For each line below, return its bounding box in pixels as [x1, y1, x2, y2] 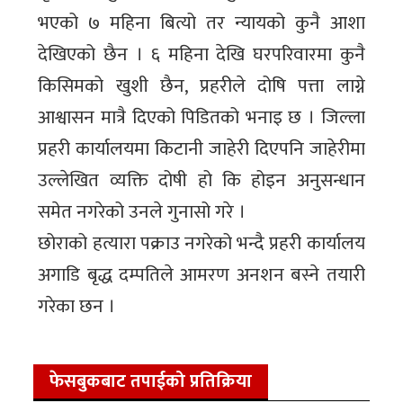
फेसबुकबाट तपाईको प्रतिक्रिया [49, 366, 253, 398]
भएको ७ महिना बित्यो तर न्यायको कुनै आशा [38, 7, 365, 40]
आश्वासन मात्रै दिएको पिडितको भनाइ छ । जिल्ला [38, 102, 365, 134]
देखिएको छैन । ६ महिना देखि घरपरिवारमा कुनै [38, 39, 365, 71]
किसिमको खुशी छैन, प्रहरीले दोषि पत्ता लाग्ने [38, 70, 365, 103]
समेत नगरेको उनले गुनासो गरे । [38, 196, 246, 228]
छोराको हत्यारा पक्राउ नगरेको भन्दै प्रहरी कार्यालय [38, 228, 365, 260]
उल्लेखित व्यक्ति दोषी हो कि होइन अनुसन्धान [38, 165, 365, 197]
